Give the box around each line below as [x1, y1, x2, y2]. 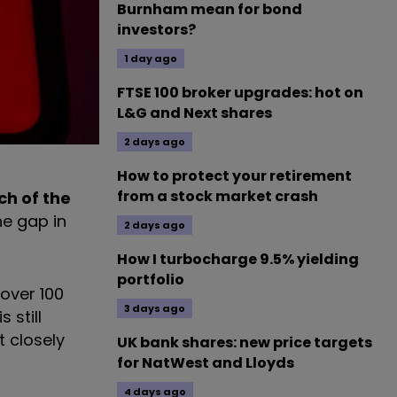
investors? [117, 19, 196, 40]
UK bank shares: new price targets [117, 332, 372, 353]
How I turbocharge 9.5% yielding [117, 249, 359, 269]
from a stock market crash [117, 186, 318, 206]
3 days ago [124, 301, 185, 315]
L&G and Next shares [117, 103, 272, 123]
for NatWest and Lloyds [117, 353, 294, 373]
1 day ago [124, 51, 177, 66]
